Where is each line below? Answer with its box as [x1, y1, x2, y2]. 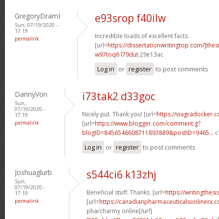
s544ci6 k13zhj [87, 167, 156, 181]
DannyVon [15, 89, 47, 99]
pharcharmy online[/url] [87, 206, 152, 215]
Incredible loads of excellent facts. [95, 31, 189, 40]
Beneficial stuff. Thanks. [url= [87, 188, 165, 197]
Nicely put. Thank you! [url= [82, 109, 156, 118]
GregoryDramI [15, 11, 60, 21]
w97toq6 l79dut [95, 50, 138, 59]
